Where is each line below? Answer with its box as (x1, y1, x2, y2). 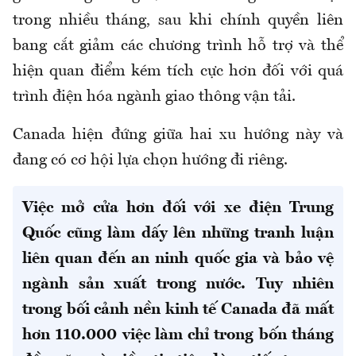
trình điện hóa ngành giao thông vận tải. (13, 88, 296, 105)
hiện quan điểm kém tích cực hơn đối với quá (13, 63, 343, 79)
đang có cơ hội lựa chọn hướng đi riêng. (13, 152, 288, 168)
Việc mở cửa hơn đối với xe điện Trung (22, 199, 334, 216)
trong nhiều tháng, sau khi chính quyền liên (13, 12, 343, 29)
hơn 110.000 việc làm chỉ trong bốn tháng (22, 327, 334, 343)
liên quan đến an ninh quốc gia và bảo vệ (22, 250, 334, 267)
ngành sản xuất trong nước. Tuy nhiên (22, 276, 334, 292)
